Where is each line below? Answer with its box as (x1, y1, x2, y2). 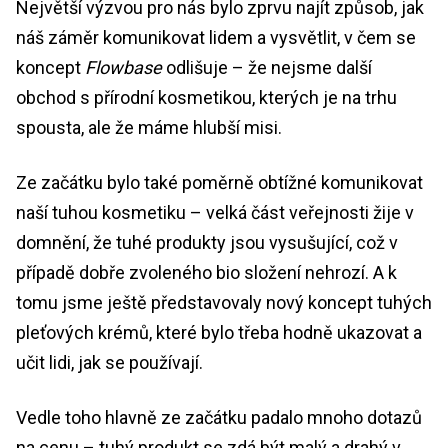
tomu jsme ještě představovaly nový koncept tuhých (16, 291, 432, 313)
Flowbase (85, 56, 162, 78)
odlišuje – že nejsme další (162, 56, 372, 78)
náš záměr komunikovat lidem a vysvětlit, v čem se (16, 26, 416, 48)
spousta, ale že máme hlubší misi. (16, 116, 282, 138)
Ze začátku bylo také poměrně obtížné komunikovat (16, 171, 423, 193)
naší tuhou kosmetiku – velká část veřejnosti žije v (16, 201, 414, 223)
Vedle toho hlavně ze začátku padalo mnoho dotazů (16, 406, 422, 428)
